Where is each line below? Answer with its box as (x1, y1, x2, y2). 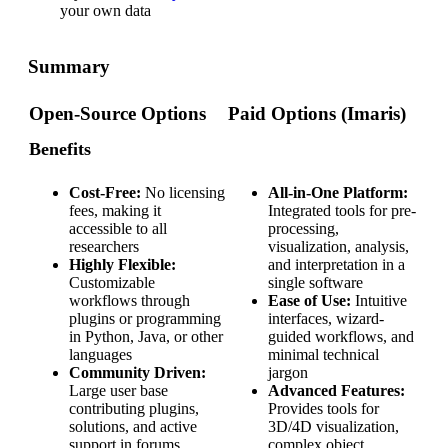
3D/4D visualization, (268, 418, 399, 436)
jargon (268, 364, 308, 382)
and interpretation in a (268, 256, 405, 274)
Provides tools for (268, 400, 379, 418)
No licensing (141, 184, 225, 202)
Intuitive (351, 292, 407, 310)
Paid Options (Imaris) (228, 103, 406, 125)
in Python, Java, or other (69, 328, 223, 346)
